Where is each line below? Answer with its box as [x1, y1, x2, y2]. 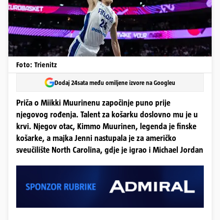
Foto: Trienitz [16, 60, 57, 69]
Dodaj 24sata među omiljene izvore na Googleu [55, 79, 175, 86]
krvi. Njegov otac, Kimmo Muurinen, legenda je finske [16, 122, 196, 131]
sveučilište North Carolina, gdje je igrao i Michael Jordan [16, 145, 203, 155]
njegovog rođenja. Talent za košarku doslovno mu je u [16, 110, 198, 119]
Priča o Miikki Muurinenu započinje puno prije [16, 98, 170, 108]
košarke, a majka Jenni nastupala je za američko [16, 134, 176, 143]
